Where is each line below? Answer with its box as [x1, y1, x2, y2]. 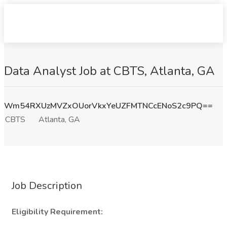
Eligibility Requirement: [12, 206, 103, 217]
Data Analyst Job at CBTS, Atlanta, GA [4, 63, 215, 79]
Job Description [12, 179, 82, 193]
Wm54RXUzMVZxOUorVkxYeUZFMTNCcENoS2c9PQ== [4, 100, 213, 111]
